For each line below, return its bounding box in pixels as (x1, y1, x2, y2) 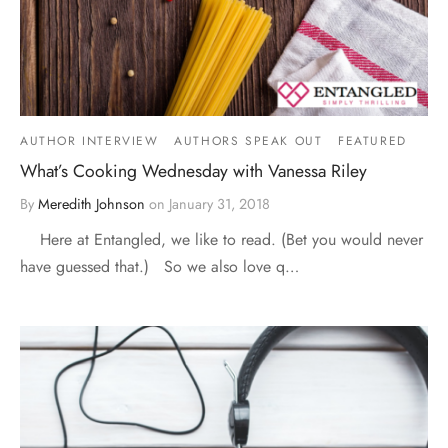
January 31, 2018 (169, 193, 270, 214)
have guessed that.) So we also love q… (20, 254, 299, 278)
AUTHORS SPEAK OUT (174, 131, 323, 150)
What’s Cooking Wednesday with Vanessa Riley (20, 157, 367, 184)
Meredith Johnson (38, 193, 145, 214)
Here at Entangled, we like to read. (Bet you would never (20, 227, 423, 251)
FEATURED (338, 131, 407, 150)
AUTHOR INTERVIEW (20, 131, 159, 150)
